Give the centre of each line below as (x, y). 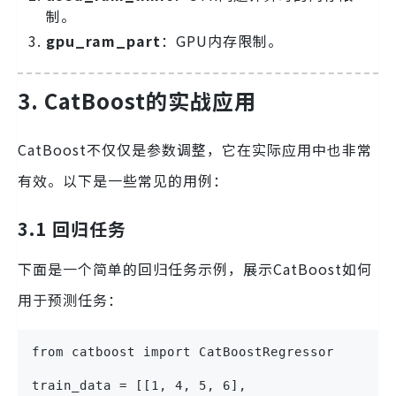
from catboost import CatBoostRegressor (183, 352)
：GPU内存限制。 (222, 40)
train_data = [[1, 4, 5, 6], (139, 386)
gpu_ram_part (103, 40)
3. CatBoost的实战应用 (137, 100)
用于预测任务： (70, 300)
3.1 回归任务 (72, 229)
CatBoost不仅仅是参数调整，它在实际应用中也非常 (195, 150)
